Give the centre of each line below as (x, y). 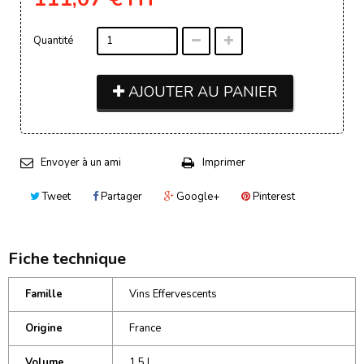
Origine (44, 328)
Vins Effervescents (173, 294)
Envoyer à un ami (81, 162)
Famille (44, 294)
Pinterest (273, 196)
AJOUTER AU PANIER (201, 91)
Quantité (53, 40)
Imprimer (224, 162)
